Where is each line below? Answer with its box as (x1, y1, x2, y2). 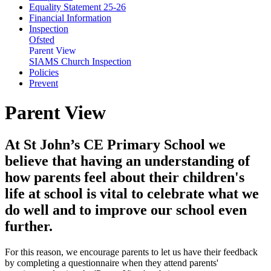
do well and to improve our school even (5, 202, 247, 218)
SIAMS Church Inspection (29, 56, 131, 67)
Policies (29, 67, 59, 77)
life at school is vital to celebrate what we (5, 186, 259, 202)
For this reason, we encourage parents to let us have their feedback (5, 247, 258, 258)
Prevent (29, 77, 58, 88)
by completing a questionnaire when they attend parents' (5, 258, 218, 269)
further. (5, 218, 53, 235)
